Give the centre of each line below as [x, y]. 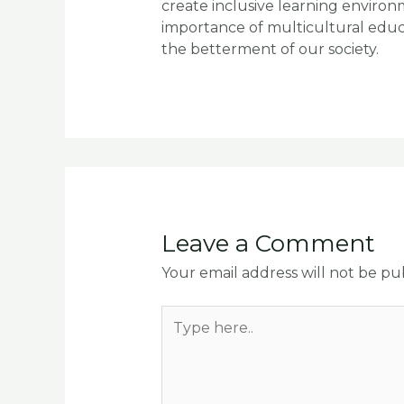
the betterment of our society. [270, 50]
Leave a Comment [268, 243]
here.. [180, 336]
